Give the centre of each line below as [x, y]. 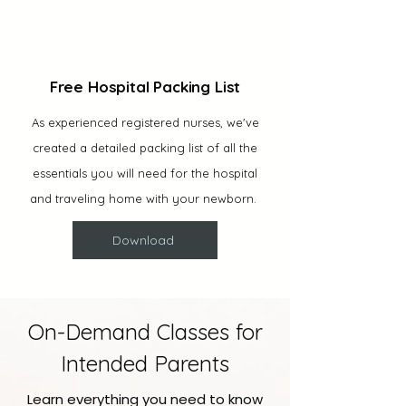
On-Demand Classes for [145, 332]
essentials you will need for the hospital [145, 173]
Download [143, 240]
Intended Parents [145, 363]
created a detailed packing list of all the [145, 148]
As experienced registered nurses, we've [145, 122]
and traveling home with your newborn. [145, 198]
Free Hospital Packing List [145, 87]
